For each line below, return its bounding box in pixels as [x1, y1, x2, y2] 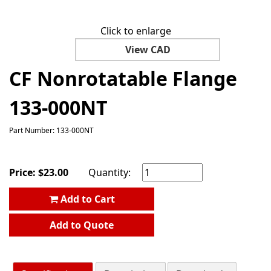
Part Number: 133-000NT [9, 125, 94, 135]
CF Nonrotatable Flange [9, 65, 237, 91]
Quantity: [88, 165, 134, 179]
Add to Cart [57, 192, 115, 206]
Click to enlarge [100, 24, 171, 38]
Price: [9, 165, 38, 179]
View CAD [125, 42, 171, 56]
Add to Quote [50, 218, 114, 232]
